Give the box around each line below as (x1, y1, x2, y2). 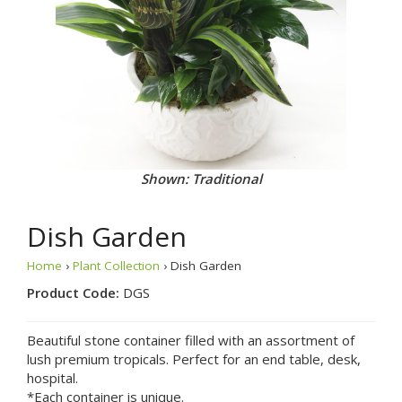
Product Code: (27, 283, 123, 301)
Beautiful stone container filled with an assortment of (27, 330, 354, 349)
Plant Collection (73, 257, 160, 274)
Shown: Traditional (140, 169, 262, 188)
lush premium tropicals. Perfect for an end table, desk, (27, 349, 361, 368)
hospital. (27, 368, 78, 387)
